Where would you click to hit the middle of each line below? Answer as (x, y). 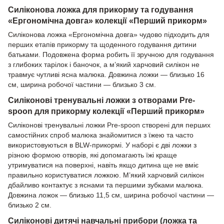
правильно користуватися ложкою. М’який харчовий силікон (106, 175)
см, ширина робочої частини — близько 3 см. (82, 85)
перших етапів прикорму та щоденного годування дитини (102, 45)
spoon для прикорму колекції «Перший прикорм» (106, 111)
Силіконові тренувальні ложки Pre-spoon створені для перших (109, 125)
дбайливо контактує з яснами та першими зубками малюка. (106, 185)
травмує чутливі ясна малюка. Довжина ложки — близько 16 (106, 75)
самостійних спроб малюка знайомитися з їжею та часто (101, 135)
